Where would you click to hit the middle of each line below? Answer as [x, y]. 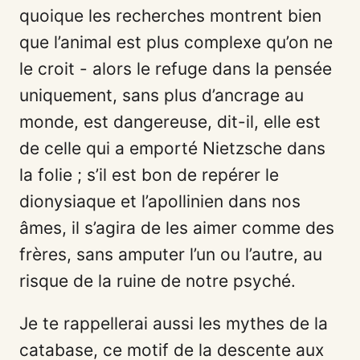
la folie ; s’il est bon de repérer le [149, 175]
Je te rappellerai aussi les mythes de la [174, 324]
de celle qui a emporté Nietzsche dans [172, 149]
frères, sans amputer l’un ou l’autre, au [171, 255]
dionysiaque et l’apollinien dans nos [160, 202]
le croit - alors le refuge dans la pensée [176, 69]
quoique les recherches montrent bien [170, 16]
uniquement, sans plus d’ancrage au [162, 96]
